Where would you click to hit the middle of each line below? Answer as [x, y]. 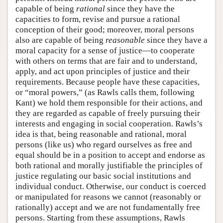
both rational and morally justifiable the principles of [109, 165]
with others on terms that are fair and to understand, [106, 61]
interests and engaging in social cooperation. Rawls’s [109, 123]
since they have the [140, 8]
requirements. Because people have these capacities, [108, 82]
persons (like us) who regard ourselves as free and [104, 144]
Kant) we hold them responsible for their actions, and [109, 103]
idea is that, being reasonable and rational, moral [101, 134]
